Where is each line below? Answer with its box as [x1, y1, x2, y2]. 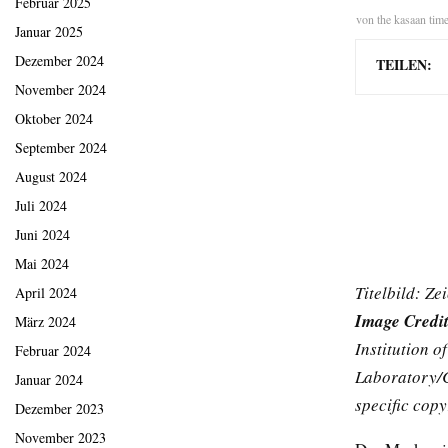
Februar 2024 [15, 341, 91, 361]
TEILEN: [376, 54, 432, 76]
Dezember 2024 [15, 51, 104, 71]
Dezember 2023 [15, 399, 104, 419]
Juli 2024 [15, 196, 67, 216]
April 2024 [15, 283, 77, 303]
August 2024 [15, 167, 87, 187]
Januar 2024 [15, 370, 83, 390]
